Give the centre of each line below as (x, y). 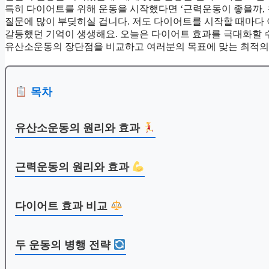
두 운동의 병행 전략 (64, 245)
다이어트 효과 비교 (63, 206)
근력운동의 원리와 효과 (74, 167)
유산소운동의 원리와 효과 (79, 128)
